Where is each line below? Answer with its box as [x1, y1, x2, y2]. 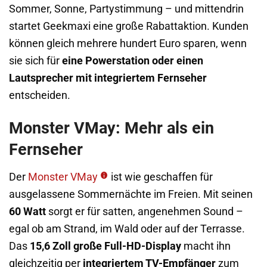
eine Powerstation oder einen [62, 54, 203, 67]
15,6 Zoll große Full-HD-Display [30, 240, 181, 252]
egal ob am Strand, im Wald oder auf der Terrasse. [9, 222, 245, 235]
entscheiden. [9, 89, 70, 101]
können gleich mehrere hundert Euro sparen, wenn [9, 37, 247, 49]
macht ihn [181, 240, 231, 252]
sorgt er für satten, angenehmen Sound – [46, 205, 243, 218]
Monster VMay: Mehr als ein [9, 119, 214, 138]
